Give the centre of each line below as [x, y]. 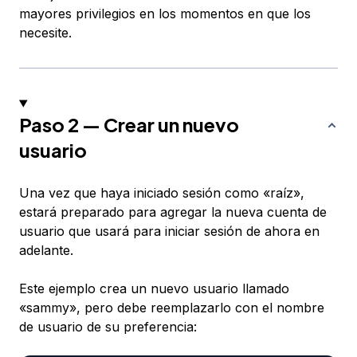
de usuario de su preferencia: [108, 327]
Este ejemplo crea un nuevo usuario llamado [154, 289]
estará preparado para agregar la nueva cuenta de [173, 212]
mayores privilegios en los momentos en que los [165, 14]
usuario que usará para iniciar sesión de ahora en [169, 231]
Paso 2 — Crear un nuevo [129, 125]
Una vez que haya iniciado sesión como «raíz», [162, 193]
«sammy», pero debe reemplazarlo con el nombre [172, 308]
